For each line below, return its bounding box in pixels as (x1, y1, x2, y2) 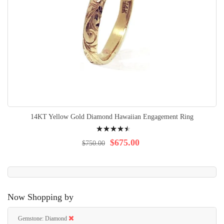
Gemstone (18, 215, 42, 222)
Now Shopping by (7, 192, 73, 202)
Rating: (93, 120, 111, 127)
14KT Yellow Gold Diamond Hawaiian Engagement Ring (30, 113, 193, 120)
